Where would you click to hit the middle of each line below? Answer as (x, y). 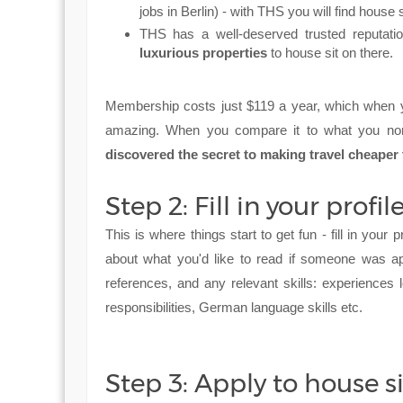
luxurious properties (203, 53)
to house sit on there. (331, 53)
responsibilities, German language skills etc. (236, 307)
